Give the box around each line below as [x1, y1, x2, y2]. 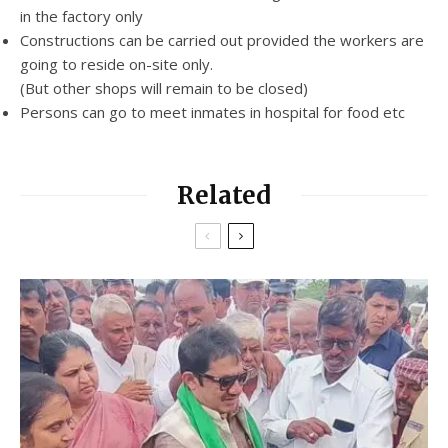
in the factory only [20, 5, 143, 26]
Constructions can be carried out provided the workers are [20, 29, 424, 50]
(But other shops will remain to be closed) [20, 77, 308, 98]
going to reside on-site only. [20, 53, 213, 74]
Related [177, 179, 271, 211]
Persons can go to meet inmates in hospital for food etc [20, 101, 405, 122]
